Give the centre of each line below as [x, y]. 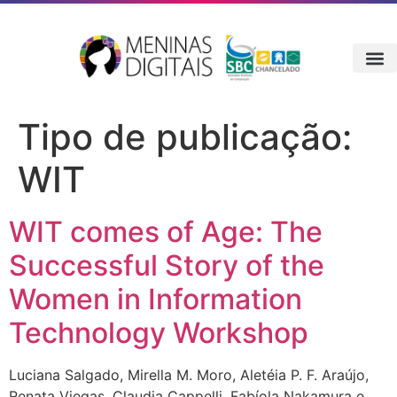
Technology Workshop [159, 333]
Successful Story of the [167, 266]
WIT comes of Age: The [166, 232]
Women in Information [156, 300]
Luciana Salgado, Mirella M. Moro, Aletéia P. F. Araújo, [189, 375]
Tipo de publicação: [185, 137]
